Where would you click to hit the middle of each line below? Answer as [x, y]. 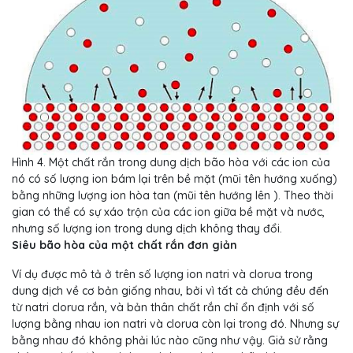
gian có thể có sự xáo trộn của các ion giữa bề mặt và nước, [168, 212]
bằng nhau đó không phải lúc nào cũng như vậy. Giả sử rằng [170, 341]
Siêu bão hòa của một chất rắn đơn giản [124, 245]
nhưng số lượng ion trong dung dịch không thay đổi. [147, 229]
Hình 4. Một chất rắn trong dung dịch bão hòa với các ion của [171, 163]
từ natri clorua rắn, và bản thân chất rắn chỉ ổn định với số [163, 308]
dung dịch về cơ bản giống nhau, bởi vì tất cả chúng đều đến [170, 291]
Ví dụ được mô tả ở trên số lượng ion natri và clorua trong [162, 275]
